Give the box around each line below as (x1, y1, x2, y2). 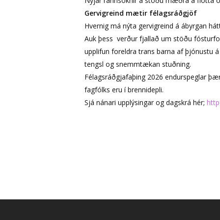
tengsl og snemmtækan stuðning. (84, 59, 191, 69)
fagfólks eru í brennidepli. (84, 84, 164, 94)
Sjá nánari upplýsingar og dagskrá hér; (84, 97, 207, 107)
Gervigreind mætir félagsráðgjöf (84, 8, 197, 18)
